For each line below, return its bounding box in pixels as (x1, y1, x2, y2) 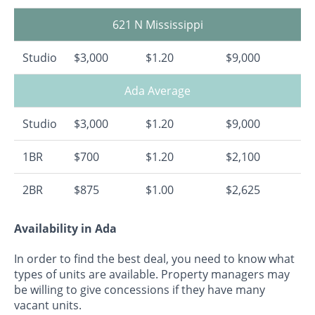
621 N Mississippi (112, 16, 203, 32)
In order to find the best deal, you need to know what (14, 251, 295, 267)
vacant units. (14, 297, 82, 314)
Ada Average (124, 82, 191, 98)
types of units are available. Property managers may (14, 266, 290, 283)
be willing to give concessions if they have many (14, 282, 265, 298)
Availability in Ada (14, 221, 117, 237)
